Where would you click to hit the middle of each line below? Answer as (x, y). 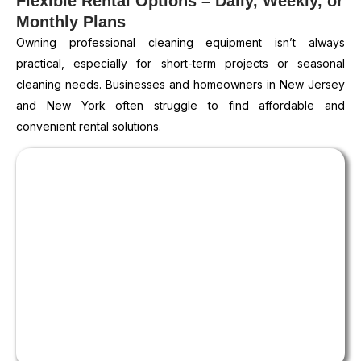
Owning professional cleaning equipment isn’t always (180, 42)
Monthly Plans (71, 21)
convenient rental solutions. (89, 126)
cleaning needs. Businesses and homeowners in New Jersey (180, 84)
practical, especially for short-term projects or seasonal (180, 63)
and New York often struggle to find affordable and (180, 105)
